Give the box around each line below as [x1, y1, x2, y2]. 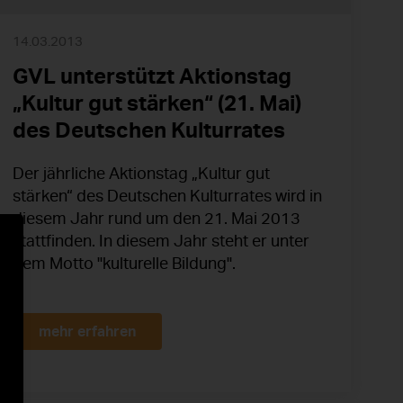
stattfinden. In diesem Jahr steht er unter [13, 230, 309, 251]
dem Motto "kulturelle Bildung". [13, 253, 236, 273]
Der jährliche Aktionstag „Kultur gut [13, 163, 270, 184]
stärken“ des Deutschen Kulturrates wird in [13, 185, 322, 206]
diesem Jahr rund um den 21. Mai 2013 [13, 208, 300, 228]
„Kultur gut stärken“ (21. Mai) [13, 89, 301, 117]
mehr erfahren [39, 321, 136, 341]
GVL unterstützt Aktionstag [13, 62, 291, 90]
